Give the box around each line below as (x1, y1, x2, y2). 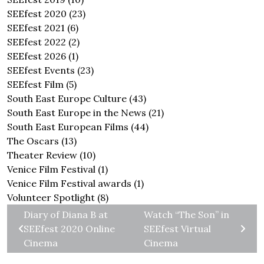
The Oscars (7, 135, 59, 147)
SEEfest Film (7, 78, 64, 90)
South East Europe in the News (7, 107, 146, 118)
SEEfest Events (7, 64, 75, 76)
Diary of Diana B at (24, 209, 108, 220)
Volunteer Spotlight (7, 192, 95, 203)
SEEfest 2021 (7, 22, 65, 34)
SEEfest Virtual (144, 223, 211, 235)
